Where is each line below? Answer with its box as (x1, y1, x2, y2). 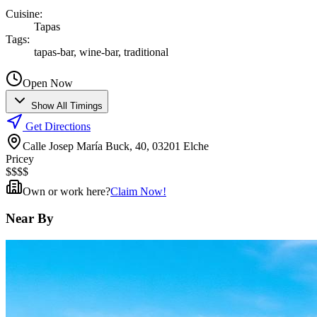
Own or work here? (23, 185, 110, 197)
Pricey (6, 152, 34, 165)
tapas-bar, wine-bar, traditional (34, 45, 168, 58)
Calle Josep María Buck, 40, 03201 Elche (23, 139, 209, 152)
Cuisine (6, 7, 40, 20)
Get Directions (25, 120, 91, 132)
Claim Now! (110, 185, 166, 197)
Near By (6, 211, 54, 226)
